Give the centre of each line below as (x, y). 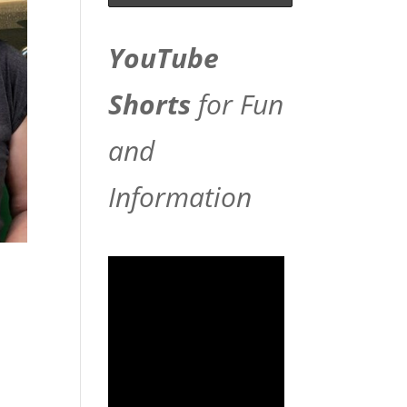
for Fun (238, 104)
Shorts (150, 104)
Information (180, 197)
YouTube (164, 58)
